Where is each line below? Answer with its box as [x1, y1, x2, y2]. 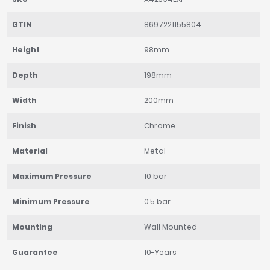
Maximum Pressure [11, 171, 92, 182]
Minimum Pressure [11, 196, 90, 207]
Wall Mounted [143, 222, 197, 233]
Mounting [11, 222, 52, 233]
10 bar [143, 171, 167, 182]
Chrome [143, 121, 175, 131]
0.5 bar [143, 196, 171, 207]
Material [11, 146, 48, 157]
